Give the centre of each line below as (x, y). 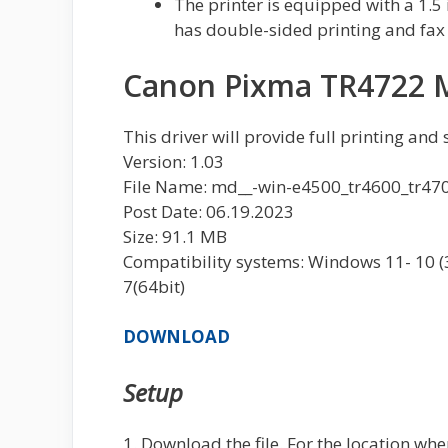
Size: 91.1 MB (175, 236)
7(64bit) (154, 286)
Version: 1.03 (173, 161)
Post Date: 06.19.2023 (208, 211)
